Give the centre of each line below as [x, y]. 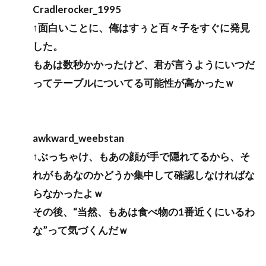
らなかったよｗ [68, 193]
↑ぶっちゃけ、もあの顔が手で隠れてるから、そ [141, 156]
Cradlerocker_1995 [77, 9]
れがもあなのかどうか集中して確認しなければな [144, 175]
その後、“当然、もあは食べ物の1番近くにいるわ [144, 211]
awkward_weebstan [78, 138]
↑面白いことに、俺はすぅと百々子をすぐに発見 [141, 27]
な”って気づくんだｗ [80, 230]
